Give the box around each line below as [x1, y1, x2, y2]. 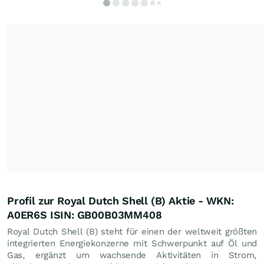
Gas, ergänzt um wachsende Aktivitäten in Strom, [7, 250, 257, 260]
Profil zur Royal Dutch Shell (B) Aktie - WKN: [7, 194, 234, 207]
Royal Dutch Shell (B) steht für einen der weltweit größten [7, 226, 257, 237]
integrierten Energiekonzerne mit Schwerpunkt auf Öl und [7, 238, 257, 249]
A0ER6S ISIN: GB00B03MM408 [7, 209, 162, 221]
